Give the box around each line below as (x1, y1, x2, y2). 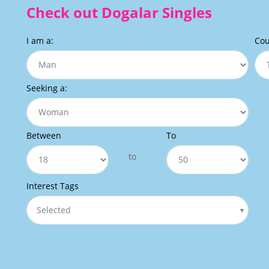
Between (26, 129, 61, 141)
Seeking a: (26, 82, 67, 94)
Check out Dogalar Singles (26, 2, 212, 22)
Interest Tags (26, 180, 79, 192)
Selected (37, 204, 71, 216)
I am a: (26, 34, 53, 46)
